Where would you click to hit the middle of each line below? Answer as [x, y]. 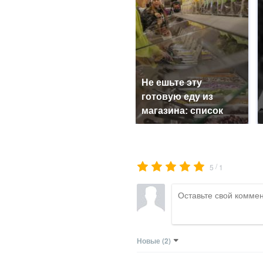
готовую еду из [177, 97]
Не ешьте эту [171, 82]
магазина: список [182, 111]
